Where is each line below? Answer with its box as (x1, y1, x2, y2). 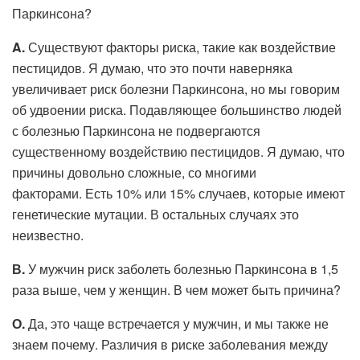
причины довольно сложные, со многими (12, 162, 256, 182)
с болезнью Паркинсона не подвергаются (12, 121, 260, 140)
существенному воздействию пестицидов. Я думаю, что (12, 141, 345, 161)
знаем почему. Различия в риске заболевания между (12, 334, 328, 354)
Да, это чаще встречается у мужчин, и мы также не (25, 313, 329, 333)
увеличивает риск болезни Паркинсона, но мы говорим (12, 79, 340, 98)
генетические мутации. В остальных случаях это (12, 204, 299, 223)
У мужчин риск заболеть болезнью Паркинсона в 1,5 (25, 259, 338, 278)
